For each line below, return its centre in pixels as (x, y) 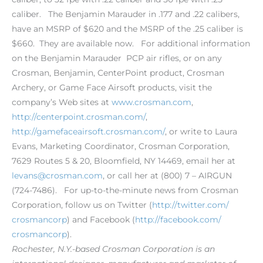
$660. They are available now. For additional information (131, 44)
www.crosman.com (150, 102)
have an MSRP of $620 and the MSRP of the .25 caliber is (127, 29)
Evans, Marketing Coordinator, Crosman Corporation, (121, 146)
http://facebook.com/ (178, 220)
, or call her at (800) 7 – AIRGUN (167, 176)
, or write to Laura (201, 132)
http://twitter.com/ (190, 205)
